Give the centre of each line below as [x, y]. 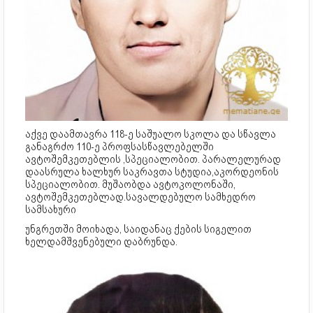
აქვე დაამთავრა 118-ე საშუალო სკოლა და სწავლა [151, 134]
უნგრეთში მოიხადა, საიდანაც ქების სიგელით [138, 229]
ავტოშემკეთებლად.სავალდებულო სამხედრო [140, 197]
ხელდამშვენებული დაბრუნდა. [101, 241]
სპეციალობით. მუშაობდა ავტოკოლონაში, [130, 184]
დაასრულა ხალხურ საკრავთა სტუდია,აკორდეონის [152, 172]
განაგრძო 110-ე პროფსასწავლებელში [119, 146]
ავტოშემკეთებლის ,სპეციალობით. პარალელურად [153, 159]
